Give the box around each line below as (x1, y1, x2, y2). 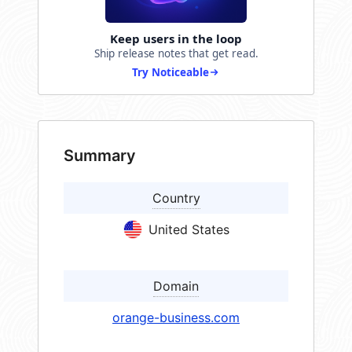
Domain (153, 278, 199, 295)
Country (152, 190, 200, 207)
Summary (64, 146, 136, 166)
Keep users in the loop (110, 31, 242, 47)
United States (148, 222, 229, 238)
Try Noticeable (132, 65, 209, 80)
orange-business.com (112, 310, 240, 326)
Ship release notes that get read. (93, 46, 258, 61)
